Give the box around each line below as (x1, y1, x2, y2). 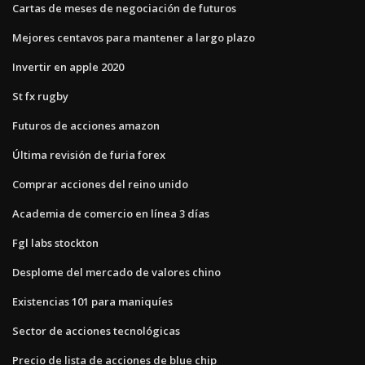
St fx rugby (12, 88, 68, 103)
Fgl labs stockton (12, 235, 99, 250)
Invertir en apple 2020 (12, 59, 124, 74)
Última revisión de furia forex (12, 147, 165, 162)
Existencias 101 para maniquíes (12, 293, 173, 309)
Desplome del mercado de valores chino (12, 264, 221, 279)
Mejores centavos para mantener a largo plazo (12, 29, 255, 45)
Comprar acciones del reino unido (12, 176, 188, 191)
